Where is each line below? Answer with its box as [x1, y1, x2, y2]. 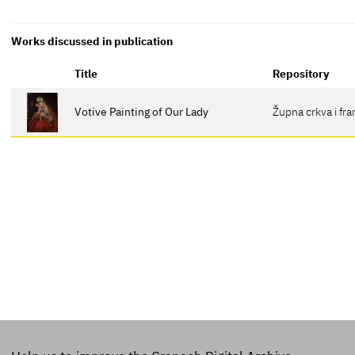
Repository [273, 65, 330, 81]
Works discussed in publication [11, 33, 174, 49]
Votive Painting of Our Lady [74, 103, 209, 119]
